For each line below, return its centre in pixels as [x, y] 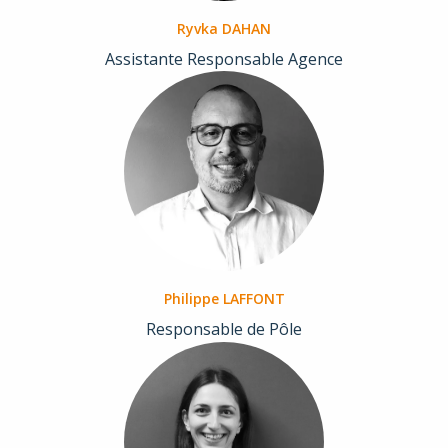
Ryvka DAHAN [224, 29]
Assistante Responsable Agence [224, 59]
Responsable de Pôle [224, 329]
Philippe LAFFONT [224, 299]
